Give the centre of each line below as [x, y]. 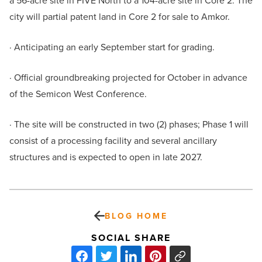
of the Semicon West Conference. [78, 94]
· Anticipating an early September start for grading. [112, 47]
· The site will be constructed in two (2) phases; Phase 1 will [129, 125]
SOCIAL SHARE [131, 238]
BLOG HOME [136, 216]
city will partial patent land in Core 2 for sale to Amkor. [120, 17]
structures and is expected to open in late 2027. [106, 157]
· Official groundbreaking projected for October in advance [128, 78]
